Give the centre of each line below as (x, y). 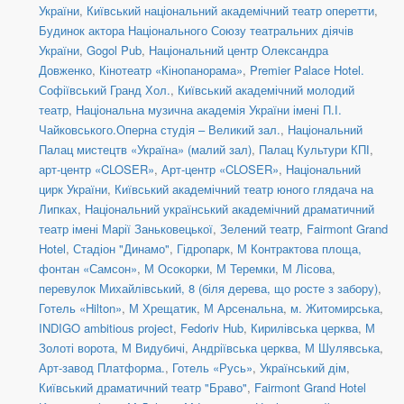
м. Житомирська (335, 308)
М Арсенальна (243, 308)
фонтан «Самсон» (88, 269)
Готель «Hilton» (80, 308)
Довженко (65, 70)
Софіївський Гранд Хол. (105, 90)
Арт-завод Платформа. (102, 368)
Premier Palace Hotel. (307, 70)
